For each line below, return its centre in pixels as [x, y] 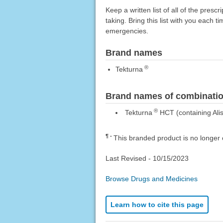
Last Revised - [129, 159]
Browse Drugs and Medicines [151, 179]
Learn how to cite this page [157, 205]
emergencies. [127, 31]
